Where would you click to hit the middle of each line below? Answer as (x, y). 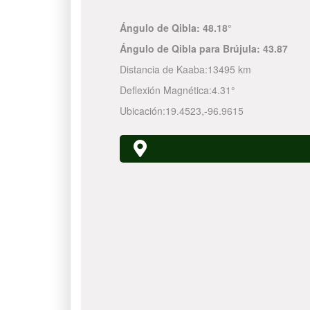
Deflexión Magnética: (165, 90)
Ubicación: (142, 111)
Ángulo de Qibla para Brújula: (191, 48)
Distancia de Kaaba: (163, 69)
